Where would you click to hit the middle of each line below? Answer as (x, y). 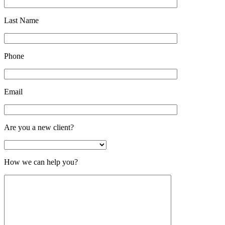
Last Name (21, 21)
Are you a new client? (39, 128)
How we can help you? (41, 162)
